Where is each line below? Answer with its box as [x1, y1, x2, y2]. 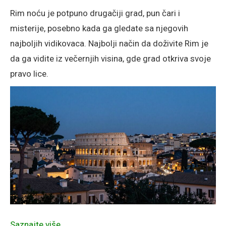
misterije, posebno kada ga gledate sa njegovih [10, 23, 188, 34]
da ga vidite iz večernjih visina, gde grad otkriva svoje [10, 53, 211, 64]
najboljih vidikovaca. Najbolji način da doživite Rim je [10, 38, 208, 49]
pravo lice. [10, 69, 48, 79]
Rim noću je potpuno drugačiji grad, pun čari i [10, 8, 180, 19]
